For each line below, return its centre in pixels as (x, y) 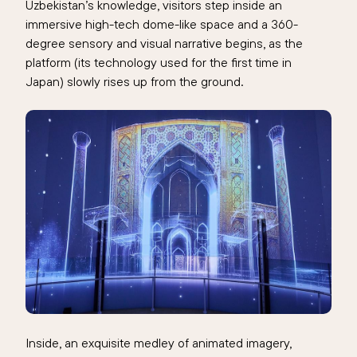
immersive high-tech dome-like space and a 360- (162, 24)
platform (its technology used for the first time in (159, 63)
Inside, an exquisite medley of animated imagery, (159, 343)
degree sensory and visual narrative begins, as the (164, 43)
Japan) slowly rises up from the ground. (134, 82)
